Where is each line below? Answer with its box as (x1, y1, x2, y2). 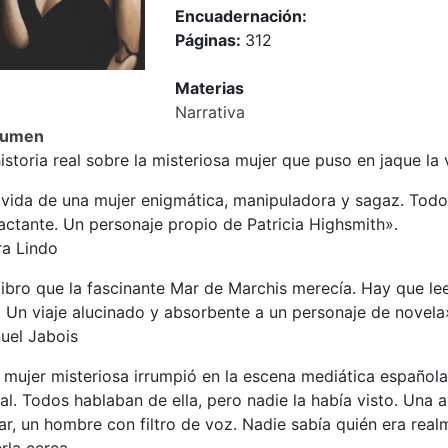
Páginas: (175, 30, 246, 51)
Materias (175, 78, 245, 99)
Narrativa (175, 102, 246, 123)
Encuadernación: (175, 6, 308, 27)
